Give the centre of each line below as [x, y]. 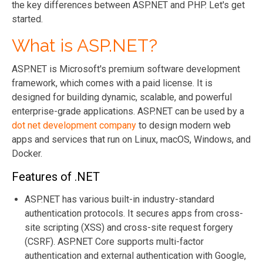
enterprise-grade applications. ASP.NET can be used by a [128, 111]
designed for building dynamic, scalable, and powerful [122, 97]
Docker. [27, 153]
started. [27, 19]
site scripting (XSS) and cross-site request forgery [129, 227]
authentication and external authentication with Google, [135, 255]
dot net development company [74, 125]
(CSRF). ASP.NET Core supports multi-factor [114, 241]
